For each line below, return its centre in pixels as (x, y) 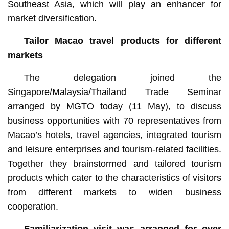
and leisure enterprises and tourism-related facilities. (114, 149)
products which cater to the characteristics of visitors (114, 178)
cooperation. (33, 206)
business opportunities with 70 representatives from (114, 120)
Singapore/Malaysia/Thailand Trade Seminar (114, 92)
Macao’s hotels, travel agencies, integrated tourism (114, 135)
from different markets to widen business (114, 192)
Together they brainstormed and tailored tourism (114, 163)
